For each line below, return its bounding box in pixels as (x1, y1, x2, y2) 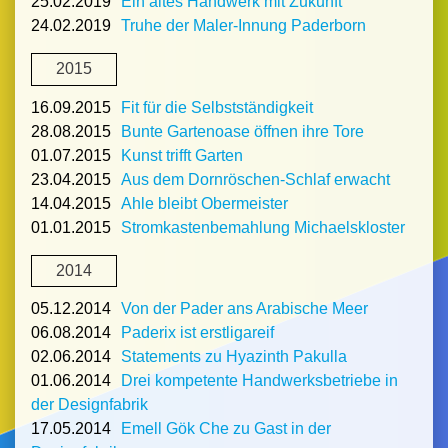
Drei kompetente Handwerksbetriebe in (121, 371, 398, 389)
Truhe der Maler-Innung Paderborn (121, 17, 366, 35)
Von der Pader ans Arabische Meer (121, 299, 368, 317)
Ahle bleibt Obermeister (121, 194, 288, 212)
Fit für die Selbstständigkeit (121, 98, 313, 116)
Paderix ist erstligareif (121, 323, 274, 341)
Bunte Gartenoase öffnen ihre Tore (121, 122, 364, 140)
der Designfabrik (31, 395, 148, 413)
